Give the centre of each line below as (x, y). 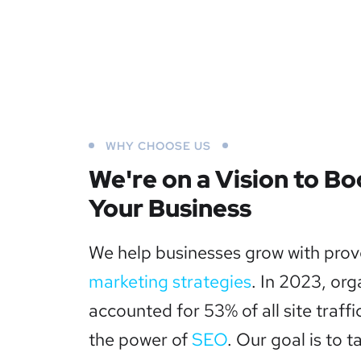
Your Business (170, 208)
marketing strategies (170, 282)
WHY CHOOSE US (158, 146)
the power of (140, 340)
